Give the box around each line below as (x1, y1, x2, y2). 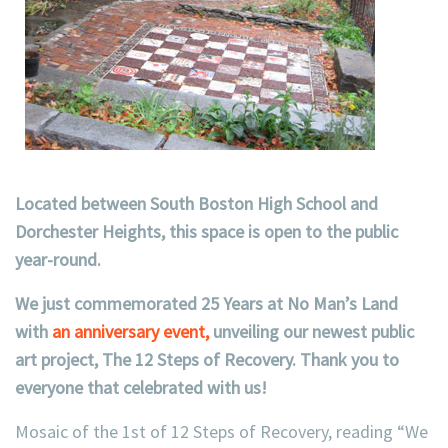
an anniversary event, (52, 320, 209, 343)
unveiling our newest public (209, 320, 414, 343)
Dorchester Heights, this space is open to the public (15, 220, 398, 243)
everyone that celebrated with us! (15, 376, 271, 399)
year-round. (15, 248, 105, 271)
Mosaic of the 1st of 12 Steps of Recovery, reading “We (15, 420, 428, 443)
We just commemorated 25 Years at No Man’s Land (15, 292, 398, 315)
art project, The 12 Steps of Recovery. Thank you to (15, 348, 399, 371)
